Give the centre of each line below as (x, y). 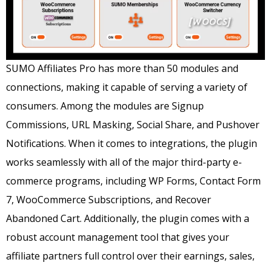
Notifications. (37, 144)
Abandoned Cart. (45, 219)
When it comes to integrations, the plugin (163, 144)
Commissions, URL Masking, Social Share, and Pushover (133, 125)
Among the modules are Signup (132, 106)
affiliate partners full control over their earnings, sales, (130, 256)
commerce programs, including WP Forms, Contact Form (133, 181)
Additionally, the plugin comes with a (167, 219)
